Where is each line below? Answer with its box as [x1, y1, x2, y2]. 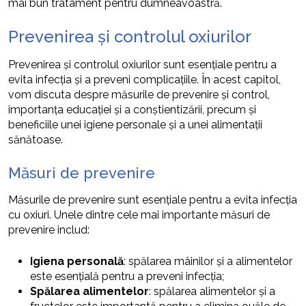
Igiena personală [30, 254, 124, 268]
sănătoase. [8, 133, 63, 146]
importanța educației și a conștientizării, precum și [8, 102, 256, 116]
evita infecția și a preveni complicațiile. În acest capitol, [8, 72, 281, 86]
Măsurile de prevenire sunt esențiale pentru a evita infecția [8, 193, 297, 206]
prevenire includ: [8, 223, 89, 236]
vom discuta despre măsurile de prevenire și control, [8, 87, 270, 101]
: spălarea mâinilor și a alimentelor [124, 254, 292, 268]
